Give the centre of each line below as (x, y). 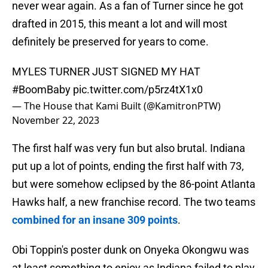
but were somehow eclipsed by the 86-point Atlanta (134, 184)
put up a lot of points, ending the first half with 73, (128, 166)
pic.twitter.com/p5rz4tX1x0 (138, 90)
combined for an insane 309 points (95, 220)
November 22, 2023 (56, 121)
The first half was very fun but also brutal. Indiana (129, 148)
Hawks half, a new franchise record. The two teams (134, 202)
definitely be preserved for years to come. (110, 42)
